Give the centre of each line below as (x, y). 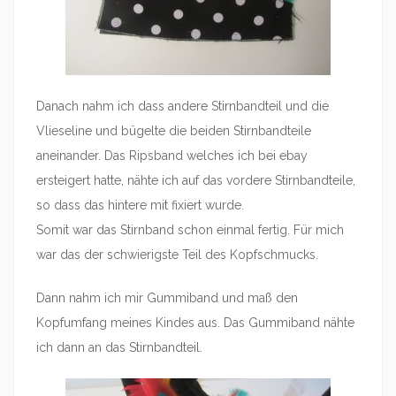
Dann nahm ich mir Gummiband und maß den (167, 298)
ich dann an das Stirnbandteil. (119, 347)
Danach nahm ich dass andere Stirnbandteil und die (183, 106)
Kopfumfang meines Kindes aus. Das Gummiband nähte (195, 323)
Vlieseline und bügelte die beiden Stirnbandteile (174, 131)
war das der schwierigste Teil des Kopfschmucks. (177, 255)
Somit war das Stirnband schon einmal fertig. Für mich (190, 230)
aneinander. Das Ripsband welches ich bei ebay (172, 156)
